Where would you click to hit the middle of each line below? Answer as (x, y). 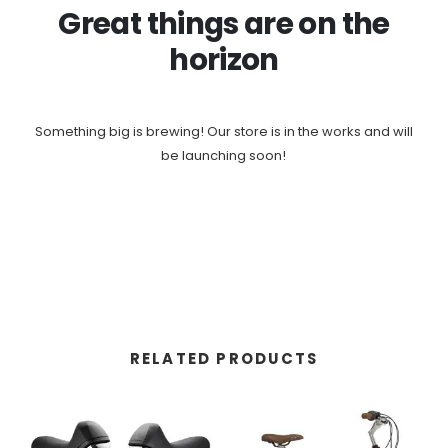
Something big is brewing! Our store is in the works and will (223, 131)
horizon (224, 59)
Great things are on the (224, 23)
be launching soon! (224, 155)
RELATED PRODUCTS (224, 358)
